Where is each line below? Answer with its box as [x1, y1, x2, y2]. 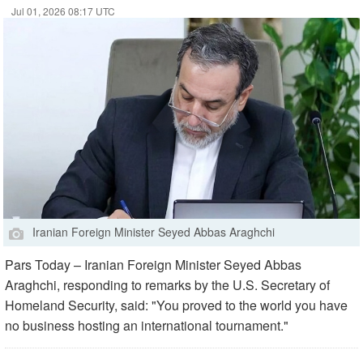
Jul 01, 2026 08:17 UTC [11, 4, 115, 18]
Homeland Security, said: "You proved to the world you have [5, 296, 348, 315]
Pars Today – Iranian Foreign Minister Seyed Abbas [5, 255, 301, 275]
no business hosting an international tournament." [5, 316, 288, 335]
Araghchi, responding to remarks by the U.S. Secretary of [5, 275, 330, 295]
